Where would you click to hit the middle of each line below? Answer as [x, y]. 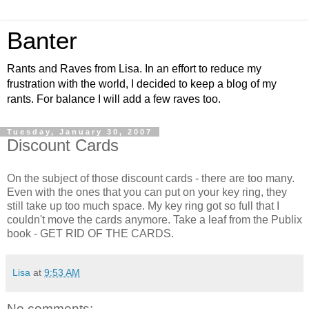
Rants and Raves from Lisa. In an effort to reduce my [134, 69]
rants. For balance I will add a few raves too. [114, 99]
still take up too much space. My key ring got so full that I [143, 206]
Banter [42, 41]
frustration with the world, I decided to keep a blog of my [142, 84]
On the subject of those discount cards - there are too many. [151, 178]
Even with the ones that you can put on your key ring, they [147, 192]
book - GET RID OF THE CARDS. [90, 233]
